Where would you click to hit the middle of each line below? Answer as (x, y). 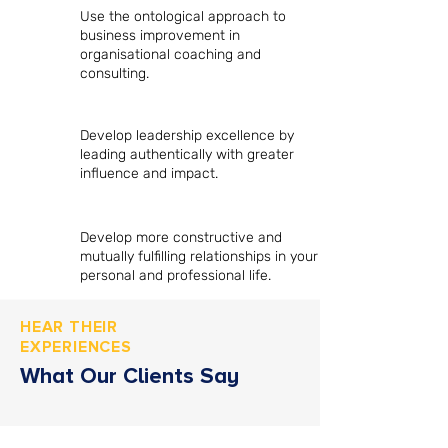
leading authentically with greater (187, 154)
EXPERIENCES (76, 347)
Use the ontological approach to (183, 16)
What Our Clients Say (129, 376)
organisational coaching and (170, 54)
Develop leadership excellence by (187, 135)
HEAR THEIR (69, 327)
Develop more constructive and (181, 237)
